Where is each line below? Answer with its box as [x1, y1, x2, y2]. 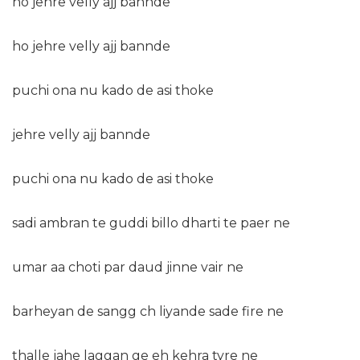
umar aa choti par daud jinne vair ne [12, 260, 243, 276]
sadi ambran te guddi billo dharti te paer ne [12, 215, 290, 231]
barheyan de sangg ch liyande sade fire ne [12, 304, 284, 320]
